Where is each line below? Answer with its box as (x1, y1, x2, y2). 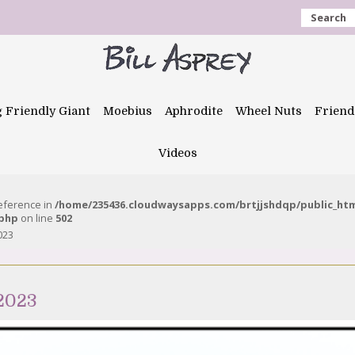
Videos (158, 147, 197, 159)
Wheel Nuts (235, 105, 302, 117)
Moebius (103, 105, 152, 117)
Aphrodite (165, 105, 223, 117)
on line (18, 211, 55, 225)
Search (311, 10, 346, 25)
